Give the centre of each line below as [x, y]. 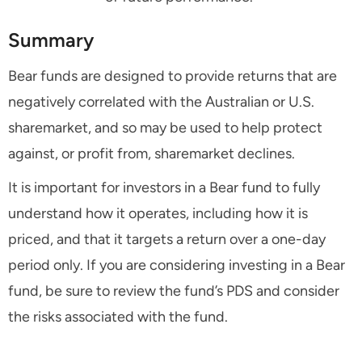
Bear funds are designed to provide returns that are [173, 76]
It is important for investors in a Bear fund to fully [164, 188]
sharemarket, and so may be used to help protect [165, 128]
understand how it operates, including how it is [158, 214]
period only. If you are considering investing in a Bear [177, 265]
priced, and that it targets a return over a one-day [167, 240]
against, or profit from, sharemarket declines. [152, 154]
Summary [51, 40]
